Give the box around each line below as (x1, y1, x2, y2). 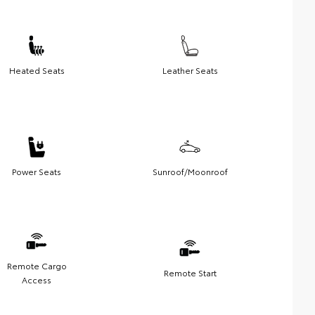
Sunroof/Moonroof (152, 165, 228, 177)
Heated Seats (8, 63, 65, 76)
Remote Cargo (6, 259, 67, 271)
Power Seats (12, 165, 61, 177)
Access (22, 273, 51, 285)
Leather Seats (162, 63, 218, 76)
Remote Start (163, 266, 217, 278)
